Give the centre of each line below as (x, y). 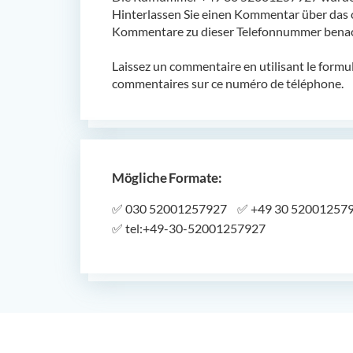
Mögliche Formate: (167, 177)
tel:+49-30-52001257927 (194, 228)
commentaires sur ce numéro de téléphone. (228, 83)
